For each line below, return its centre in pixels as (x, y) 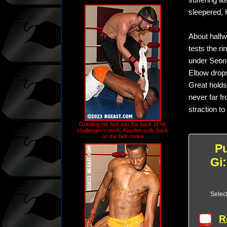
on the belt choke (123, 136)
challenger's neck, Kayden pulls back (123, 130)
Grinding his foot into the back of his (123, 124)
